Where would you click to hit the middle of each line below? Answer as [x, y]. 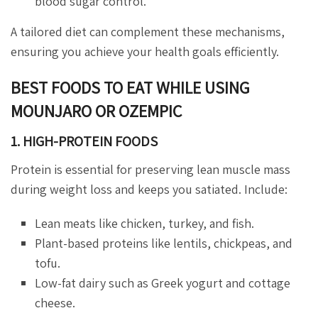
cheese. [55, 303]
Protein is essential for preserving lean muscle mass [150, 170]
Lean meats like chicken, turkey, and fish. [145, 224]
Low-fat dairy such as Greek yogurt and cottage [163, 283]
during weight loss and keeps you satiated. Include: [149, 190]
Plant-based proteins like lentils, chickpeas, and [164, 243]
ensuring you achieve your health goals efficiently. [145, 52]
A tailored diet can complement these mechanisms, [148, 32]
